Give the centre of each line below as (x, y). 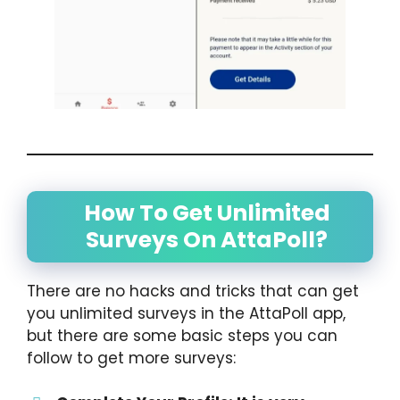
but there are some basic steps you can (182, 335)
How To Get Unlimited (207, 212)
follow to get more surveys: (131, 358)
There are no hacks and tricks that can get (193, 291)
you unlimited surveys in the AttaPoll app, (186, 313)
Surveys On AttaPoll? (207, 239)
